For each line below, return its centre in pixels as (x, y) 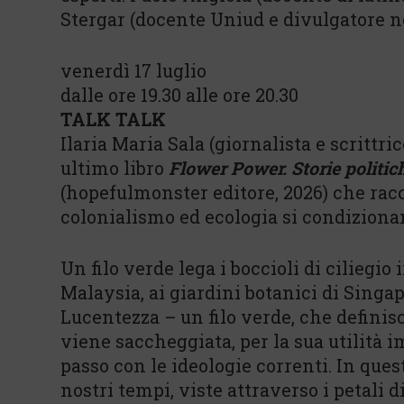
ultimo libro (115, 168)
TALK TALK (113, 119)
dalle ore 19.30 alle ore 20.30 (179, 95)
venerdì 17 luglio (133, 70)
